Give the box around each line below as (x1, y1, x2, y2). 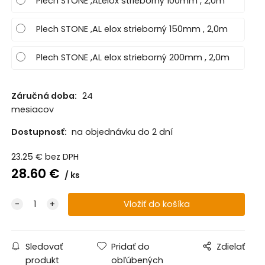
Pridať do (111, 241, 150, 253)
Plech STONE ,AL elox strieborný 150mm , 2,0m (35, 22, 228, 35)
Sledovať (25, 241, 63, 253)
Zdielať (216, 241, 245, 253)
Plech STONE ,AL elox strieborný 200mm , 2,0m (35, 51, 230, 63)
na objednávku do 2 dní (71, 125, 173, 138)
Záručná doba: (11, 90, 77, 102)
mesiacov (11, 104, 54, 116)
